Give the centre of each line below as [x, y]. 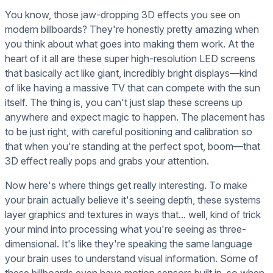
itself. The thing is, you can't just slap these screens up [124, 103]
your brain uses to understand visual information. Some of [132, 259]
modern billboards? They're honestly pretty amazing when [132, 30]
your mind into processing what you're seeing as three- [126, 229]
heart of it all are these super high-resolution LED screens [130, 59]
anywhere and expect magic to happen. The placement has [135, 117]
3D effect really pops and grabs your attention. [107, 161]
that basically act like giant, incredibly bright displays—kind [131, 73]
